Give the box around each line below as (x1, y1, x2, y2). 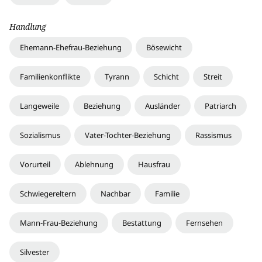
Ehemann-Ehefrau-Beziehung (20, 42, 122, 53)
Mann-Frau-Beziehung (20, 217, 98, 228)
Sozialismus (20, 129, 60, 140)
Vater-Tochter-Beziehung (85, 129, 171, 140)
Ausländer (145, 100, 180, 111)
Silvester (20, 246, 49, 257)
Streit (204, 71, 222, 82)
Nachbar (101, 188, 130, 199)
